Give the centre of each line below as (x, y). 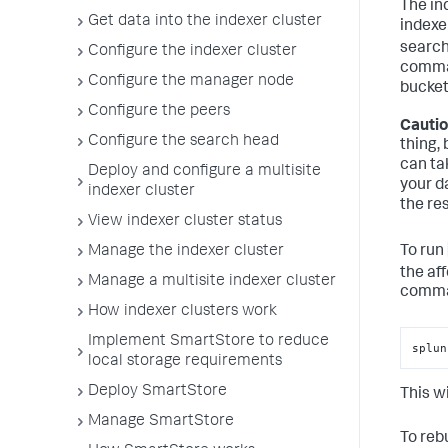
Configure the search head (183, 142)
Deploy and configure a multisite (204, 172)
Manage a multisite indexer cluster (212, 282)
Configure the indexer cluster (192, 52)
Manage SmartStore (161, 422)
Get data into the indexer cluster (205, 22)
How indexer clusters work (182, 312)
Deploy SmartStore (157, 392)
